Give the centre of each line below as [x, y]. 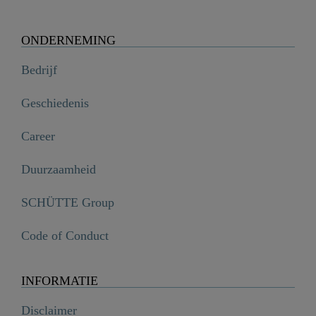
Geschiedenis [55, 103]
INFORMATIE [60, 281]
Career [38, 136]
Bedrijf [39, 70]
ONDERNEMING [68, 41]
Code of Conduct [65, 236]
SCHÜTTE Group [68, 203]
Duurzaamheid [59, 170]
